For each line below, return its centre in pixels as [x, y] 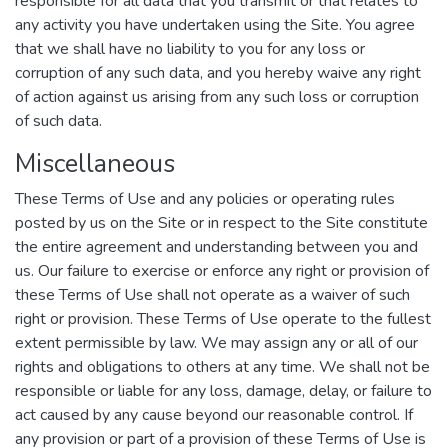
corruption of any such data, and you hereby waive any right [218, 73]
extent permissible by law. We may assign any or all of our [216, 343]
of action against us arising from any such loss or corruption [217, 97]
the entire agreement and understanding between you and [216, 247]
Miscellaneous [95, 163]
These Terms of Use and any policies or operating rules [205, 199]
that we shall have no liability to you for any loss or [190, 49]
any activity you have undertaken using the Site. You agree [215, 25]
